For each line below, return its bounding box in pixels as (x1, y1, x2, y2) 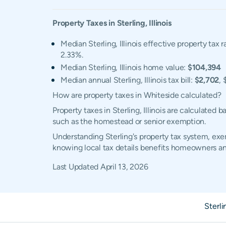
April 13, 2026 (100, 162, 148, 172)
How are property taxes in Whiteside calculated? (52, 90, 221, 100)
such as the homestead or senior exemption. (52, 117, 206, 126)
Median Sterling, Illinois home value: (61, 63, 188, 72)
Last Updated (52, 162, 100, 172)
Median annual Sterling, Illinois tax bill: (61, 75, 195, 85)
